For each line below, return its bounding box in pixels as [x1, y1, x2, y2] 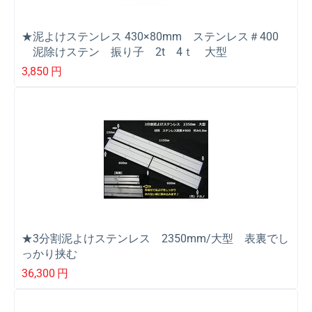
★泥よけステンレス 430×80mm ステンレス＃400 [22, 30, 279, 44]
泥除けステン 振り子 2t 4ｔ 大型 [22, 45, 227, 59]
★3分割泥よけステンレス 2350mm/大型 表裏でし [22, 231, 289, 245]
